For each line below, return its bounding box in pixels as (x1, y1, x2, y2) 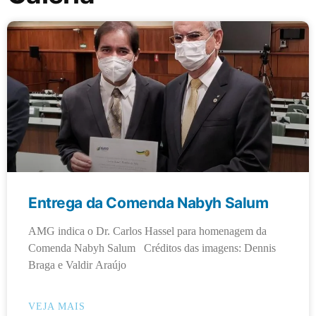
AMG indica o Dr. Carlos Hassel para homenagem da (28, 224, 267, 238)
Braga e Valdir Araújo (28, 257, 126, 272)
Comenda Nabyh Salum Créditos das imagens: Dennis (28, 241, 276, 255)
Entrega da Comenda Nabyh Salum (28, 193, 269, 212)
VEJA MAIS (28, 300, 85, 312)
